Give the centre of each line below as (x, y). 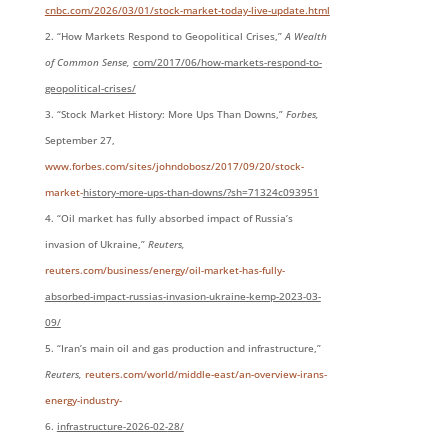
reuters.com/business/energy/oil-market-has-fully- (164, 270)
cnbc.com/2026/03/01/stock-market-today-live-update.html (187, 10)
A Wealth (305, 36)
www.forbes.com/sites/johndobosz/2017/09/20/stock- (174, 166)
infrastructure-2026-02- (112, 426)
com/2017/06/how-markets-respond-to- (227, 62)
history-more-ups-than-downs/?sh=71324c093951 (200, 192)
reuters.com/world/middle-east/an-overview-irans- (205, 374)
